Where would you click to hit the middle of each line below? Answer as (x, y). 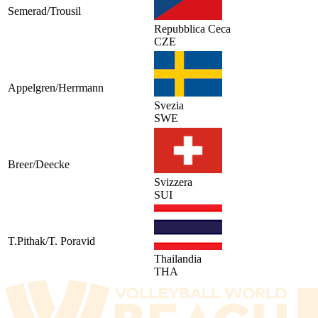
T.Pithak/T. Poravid (51, 241)
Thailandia (178, 258)
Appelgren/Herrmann (56, 87)
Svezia (169, 105)
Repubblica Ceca (192, 28)
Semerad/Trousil (44, 11)
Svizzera (173, 182)
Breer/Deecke (39, 164)
